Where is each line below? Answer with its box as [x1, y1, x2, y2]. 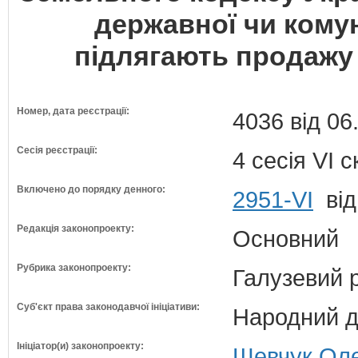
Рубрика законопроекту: [17, 262, 131, 273]
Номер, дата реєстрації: [17, 105, 129, 117]
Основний [233, 225, 339, 252]
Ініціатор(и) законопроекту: [17, 340, 144, 352]
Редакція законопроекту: [17, 223, 134, 234]
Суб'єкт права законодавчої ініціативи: [17, 301, 200, 312]
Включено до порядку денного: [17, 184, 165, 195]
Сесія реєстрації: [17, 145, 97, 156]
